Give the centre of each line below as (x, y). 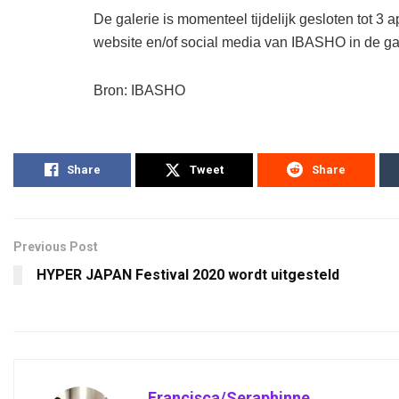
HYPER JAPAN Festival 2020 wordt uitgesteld (188, 275)
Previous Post (56, 247)
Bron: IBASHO (139, 90)
